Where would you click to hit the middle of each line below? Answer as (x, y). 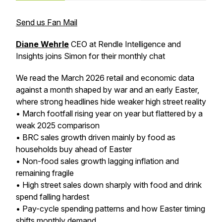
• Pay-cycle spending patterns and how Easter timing (111, 209)
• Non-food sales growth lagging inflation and (97, 161)
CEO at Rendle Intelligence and (125, 44)
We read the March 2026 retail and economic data (105, 78)
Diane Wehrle (42, 44)
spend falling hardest (53, 197)
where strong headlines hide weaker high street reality (111, 102)
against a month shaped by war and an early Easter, (108, 90)
